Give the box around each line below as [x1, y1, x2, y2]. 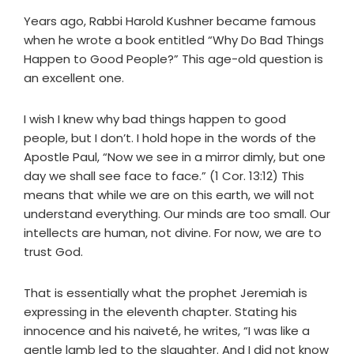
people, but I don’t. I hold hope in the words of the [24, 130, 316, 147]
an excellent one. [24, 70, 124, 87]
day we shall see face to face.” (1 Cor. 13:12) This [24, 168, 304, 185]
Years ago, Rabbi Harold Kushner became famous [24, 13, 316, 30]
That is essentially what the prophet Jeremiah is [24, 284, 307, 302]
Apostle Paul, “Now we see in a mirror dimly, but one [24, 149, 326, 166]
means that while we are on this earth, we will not [24, 186, 314, 204]
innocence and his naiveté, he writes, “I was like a [24, 322, 310, 340]
